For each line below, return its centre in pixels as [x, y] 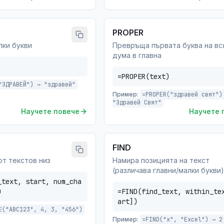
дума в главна [137, 55]
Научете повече [50, 111]
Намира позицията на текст [161, 160]
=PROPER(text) [143, 76]
